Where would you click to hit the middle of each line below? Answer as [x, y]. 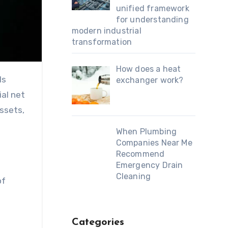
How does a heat [148, 69]
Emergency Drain [149, 165]
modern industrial [106, 31]
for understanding [152, 20]
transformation [102, 42]
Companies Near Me [154, 142]
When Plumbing [146, 131]
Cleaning [133, 176]
